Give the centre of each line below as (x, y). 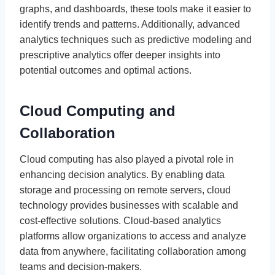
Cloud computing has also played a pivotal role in (127, 159)
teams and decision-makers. (81, 266)
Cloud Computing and (98, 110)
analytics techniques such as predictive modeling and (136, 39)
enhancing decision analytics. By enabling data (122, 174)
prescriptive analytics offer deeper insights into (120, 55)
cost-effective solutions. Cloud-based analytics (120, 220)
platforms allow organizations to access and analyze (133, 236)
